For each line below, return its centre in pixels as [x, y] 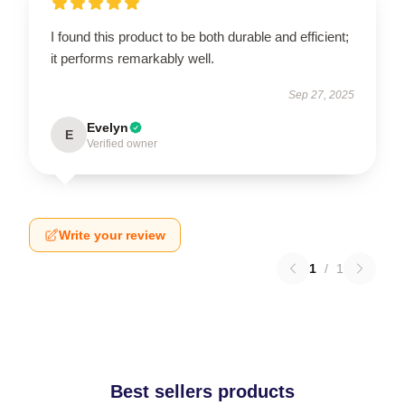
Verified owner [122, 144]
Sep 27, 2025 [321, 95]
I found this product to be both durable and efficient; [200, 37]
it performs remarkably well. [132, 58]
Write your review [112, 235]
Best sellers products [202, 391]
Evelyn [108, 127]
